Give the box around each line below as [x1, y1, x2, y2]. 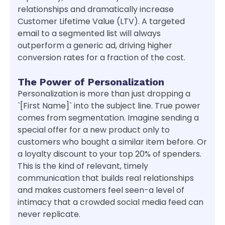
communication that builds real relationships [18, 172, 194, 184]
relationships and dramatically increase [18, 4, 174, 16]
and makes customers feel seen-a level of [18, 184, 184, 196]
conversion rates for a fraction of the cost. [18, 52, 185, 64]
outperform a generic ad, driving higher [18, 40, 172, 52]
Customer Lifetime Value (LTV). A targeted [18, 16, 185, 28]
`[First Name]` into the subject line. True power [18, 100, 200, 112]
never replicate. [18, 208, 80, 220]
